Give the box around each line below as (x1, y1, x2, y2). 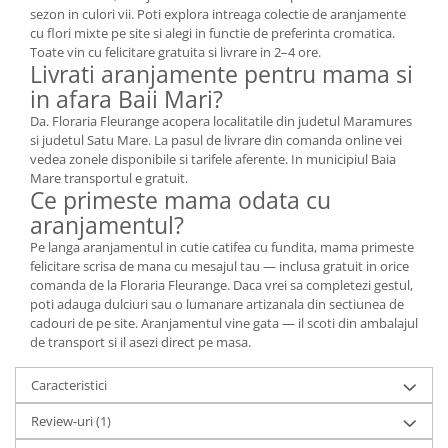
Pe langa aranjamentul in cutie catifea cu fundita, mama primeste (30, 238, 414, 256)
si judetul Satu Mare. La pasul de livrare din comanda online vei (30, 131, 402, 149)
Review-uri (31, 412, 96, 430)
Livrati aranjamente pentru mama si (30, 58, 413, 90)
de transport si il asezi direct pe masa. (30, 333, 251, 351)
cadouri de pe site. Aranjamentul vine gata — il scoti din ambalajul (30, 314, 418, 332)
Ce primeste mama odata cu (30, 184, 331, 216)
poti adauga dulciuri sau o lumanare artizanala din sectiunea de (30, 295, 404, 313)
